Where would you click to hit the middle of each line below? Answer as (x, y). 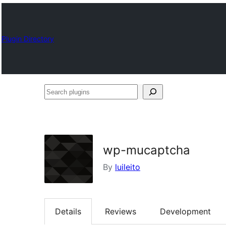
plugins (58, 106)
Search (57, 91)
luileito (128, 167)
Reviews (121, 212)
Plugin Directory (28, 38)
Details (68, 212)
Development (185, 212)
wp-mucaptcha (147, 150)
